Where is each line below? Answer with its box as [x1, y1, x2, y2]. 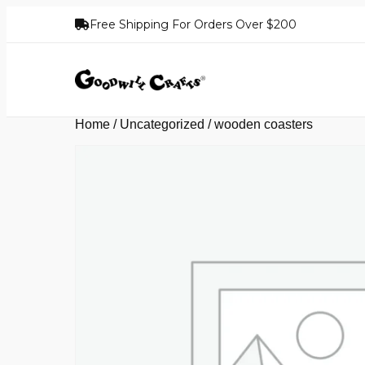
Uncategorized [120, 117, 204, 131]
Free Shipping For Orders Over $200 [90, 17, 297, 32]
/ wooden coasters [204, 117, 313, 131]
